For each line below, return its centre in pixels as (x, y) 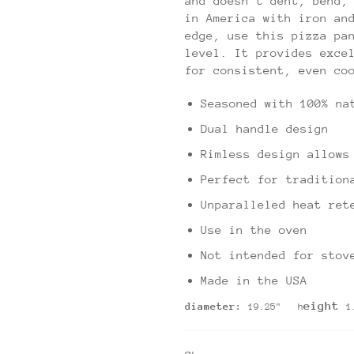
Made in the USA (254, 280)
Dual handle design (265, 128)
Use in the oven (254, 229)
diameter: (217, 306)
